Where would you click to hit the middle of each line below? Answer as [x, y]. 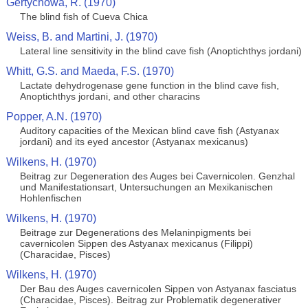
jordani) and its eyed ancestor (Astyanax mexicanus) [134, 142]
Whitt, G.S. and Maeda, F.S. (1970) [90, 71]
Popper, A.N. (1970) [54, 117]
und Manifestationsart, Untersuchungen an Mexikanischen [146, 187]
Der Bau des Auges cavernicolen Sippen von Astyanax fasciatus [158, 289]
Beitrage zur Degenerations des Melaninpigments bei [135, 232]
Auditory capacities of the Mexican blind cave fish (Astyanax [149, 131]
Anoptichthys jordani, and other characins [110, 96]
